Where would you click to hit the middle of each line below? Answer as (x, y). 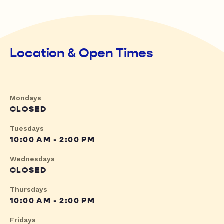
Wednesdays (32, 159)
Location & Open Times (82, 53)
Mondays (26, 98)
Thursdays (29, 190)
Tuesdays (27, 129)
